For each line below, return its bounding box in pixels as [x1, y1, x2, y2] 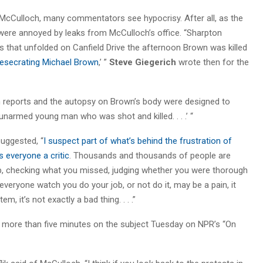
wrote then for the [176, 56, 249, 68]
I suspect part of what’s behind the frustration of [43, 135, 232, 146]
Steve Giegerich [109, 56, 176, 68]
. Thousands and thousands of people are [69, 150, 231, 161]
